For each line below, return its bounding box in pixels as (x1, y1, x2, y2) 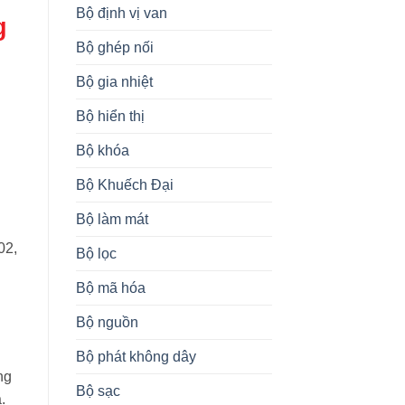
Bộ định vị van (75, 5, 167, 21)
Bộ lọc (75, 245, 117, 261)
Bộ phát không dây (75, 348, 196, 364)
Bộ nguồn (75, 314, 138, 330)
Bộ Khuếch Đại (75, 176, 174, 193)
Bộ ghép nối (75, 39, 154, 55)
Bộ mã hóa (75, 279, 146, 296)
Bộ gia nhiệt (75, 73, 153, 89)
